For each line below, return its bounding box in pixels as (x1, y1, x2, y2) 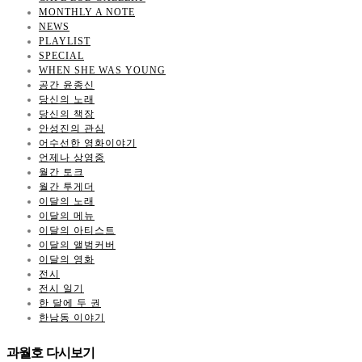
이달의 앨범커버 (39, 238, 116, 250)
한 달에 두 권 (39, 297, 101, 309)
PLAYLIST (39, 35, 90, 47)
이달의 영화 (39, 253, 95, 265)
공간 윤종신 (39, 78, 95, 90)
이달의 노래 (39, 195, 95, 207)
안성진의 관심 (39, 122, 105, 134)
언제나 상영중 (39, 151, 105, 163)
